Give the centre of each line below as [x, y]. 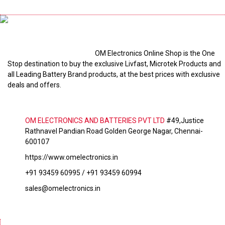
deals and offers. [34, 85]
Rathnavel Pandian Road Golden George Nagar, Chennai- [114, 131]
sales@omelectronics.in [63, 188]
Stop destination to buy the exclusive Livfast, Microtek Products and [114, 64]
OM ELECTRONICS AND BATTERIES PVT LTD [95, 121]
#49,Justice [184, 121]
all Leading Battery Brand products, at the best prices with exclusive [114, 74]
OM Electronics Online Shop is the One [155, 53]
